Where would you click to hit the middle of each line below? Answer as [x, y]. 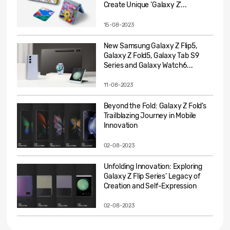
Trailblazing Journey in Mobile [150, 116]
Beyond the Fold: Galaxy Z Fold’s [155, 106]
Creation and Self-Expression [150, 186]
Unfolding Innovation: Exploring [153, 166]
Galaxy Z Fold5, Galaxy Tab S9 [151, 55]
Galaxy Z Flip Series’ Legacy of [152, 176]
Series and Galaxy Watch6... [148, 65]
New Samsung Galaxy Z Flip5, [150, 46]
